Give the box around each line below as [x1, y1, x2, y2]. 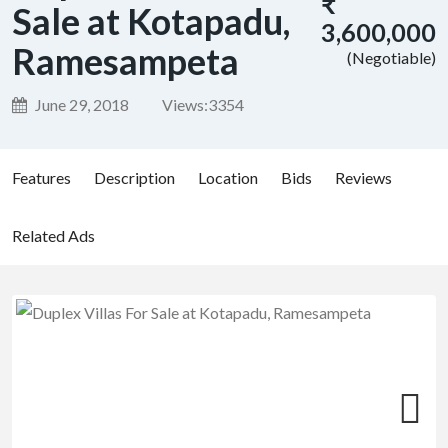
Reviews [335, 168, 392, 187]
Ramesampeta [12, 39, 239, 83]
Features [12, 168, 71, 187]
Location [198, 168, 258, 187]
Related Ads [12, 226, 95, 245]
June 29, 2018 [32, 95, 129, 114]
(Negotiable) [344, 48, 436, 67]
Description [94, 168, 175, 187]
